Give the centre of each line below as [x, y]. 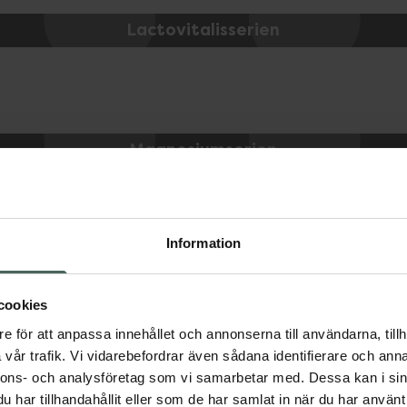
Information [203, 243]
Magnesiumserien [203, 150]
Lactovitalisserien [203, 30]
